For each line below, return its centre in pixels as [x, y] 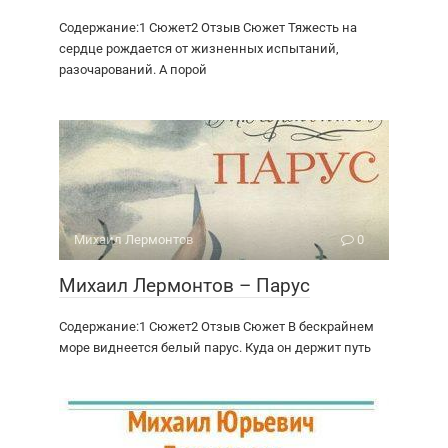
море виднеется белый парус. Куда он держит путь [215, 348]
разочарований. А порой [133, 70]
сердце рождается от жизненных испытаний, [199, 49]
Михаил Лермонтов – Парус [184, 286]
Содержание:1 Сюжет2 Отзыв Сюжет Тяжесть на [208, 28]
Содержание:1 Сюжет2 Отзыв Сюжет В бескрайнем [216, 327]
